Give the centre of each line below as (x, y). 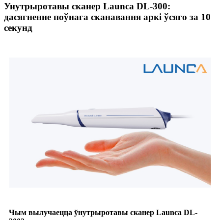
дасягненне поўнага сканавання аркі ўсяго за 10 (107, 17)
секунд (18, 27)
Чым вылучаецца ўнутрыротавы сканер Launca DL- (103, 213)
